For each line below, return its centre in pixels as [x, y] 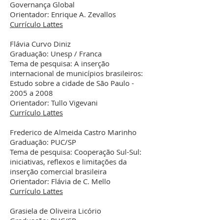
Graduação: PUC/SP [43, 142]
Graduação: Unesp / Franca [56, 54]
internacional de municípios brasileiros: [76, 73]
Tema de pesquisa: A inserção [60, 63]
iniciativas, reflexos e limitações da [68, 162]
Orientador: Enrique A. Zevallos [63, 14]
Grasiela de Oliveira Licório [56, 211]
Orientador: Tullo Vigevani [54, 103]
